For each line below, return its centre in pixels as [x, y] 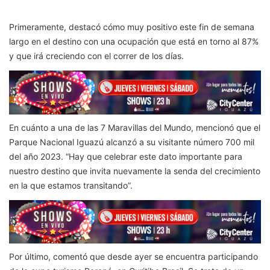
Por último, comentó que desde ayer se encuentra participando [133, 257]
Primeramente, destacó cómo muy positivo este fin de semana [132, 27]
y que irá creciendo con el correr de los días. [96, 55]
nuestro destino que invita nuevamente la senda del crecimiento [135, 171]
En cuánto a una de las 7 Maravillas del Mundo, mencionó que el [135, 127]
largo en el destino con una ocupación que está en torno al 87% [134, 41]
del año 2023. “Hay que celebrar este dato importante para [126, 156]
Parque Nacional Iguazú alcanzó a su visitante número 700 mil [132, 142]
